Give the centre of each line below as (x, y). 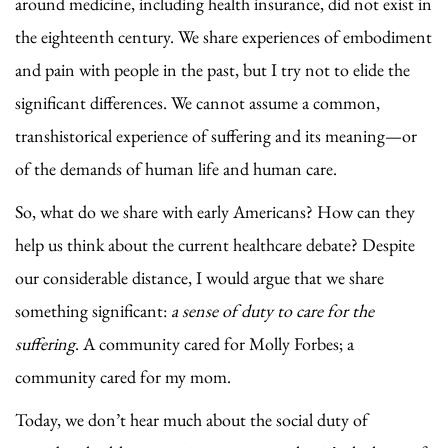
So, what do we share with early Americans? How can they (215, 211)
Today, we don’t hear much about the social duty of (191, 419)
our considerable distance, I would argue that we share (199, 277)
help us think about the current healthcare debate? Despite (215, 244)
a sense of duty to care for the (272, 310)
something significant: (93, 310)
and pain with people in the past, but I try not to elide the (212, 69)
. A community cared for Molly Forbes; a (214, 343)
